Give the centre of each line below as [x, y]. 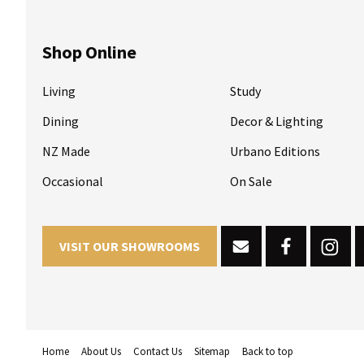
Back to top [268, 351]
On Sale [251, 181]
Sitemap [212, 351]
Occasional [73, 181]
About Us [101, 351]
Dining [61, 121]
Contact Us [158, 351]
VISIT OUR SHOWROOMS [130, 246]
